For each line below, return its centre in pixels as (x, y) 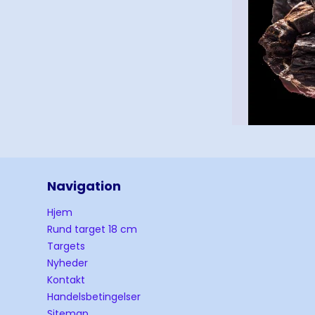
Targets (66, 246)
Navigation (84, 186)
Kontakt (66, 280)
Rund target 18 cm (92, 230)
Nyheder (68, 263)
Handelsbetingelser (94, 297)
